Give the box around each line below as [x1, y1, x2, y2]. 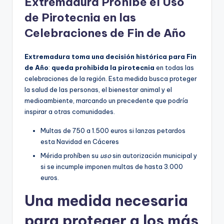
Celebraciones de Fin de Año [24, 26, 186, 40]
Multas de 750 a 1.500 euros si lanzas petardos [40, 126, 185, 135]
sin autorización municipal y [111, 151, 197, 159]
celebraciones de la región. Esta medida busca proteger [24, 74, 197, 83]
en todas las [154, 63, 194, 72]
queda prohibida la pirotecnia [51, 63, 154, 72]
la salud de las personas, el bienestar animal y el [24, 85, 172, 94]
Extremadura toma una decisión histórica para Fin [24, 52, 196, 61]
